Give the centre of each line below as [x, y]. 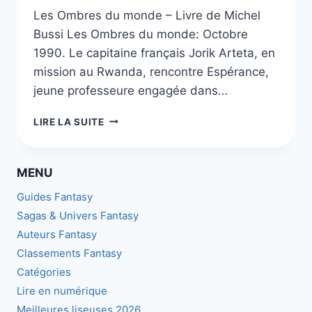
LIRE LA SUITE [69, 122]
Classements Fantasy [69, 253]
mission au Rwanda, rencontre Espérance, [151, 71]
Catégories [44, 272]
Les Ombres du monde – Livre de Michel [147, 15]
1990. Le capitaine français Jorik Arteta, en [154, 53]
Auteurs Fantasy [57, 234]
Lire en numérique [62, 290]
